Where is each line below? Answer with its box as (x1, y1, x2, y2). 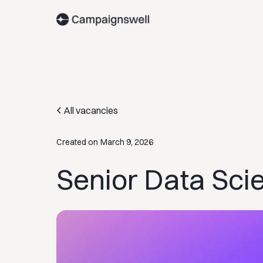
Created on (56, 137, 98, 147)
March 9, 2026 (100, 137, 153, 147)
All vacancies (63, 104, 118, 116)
